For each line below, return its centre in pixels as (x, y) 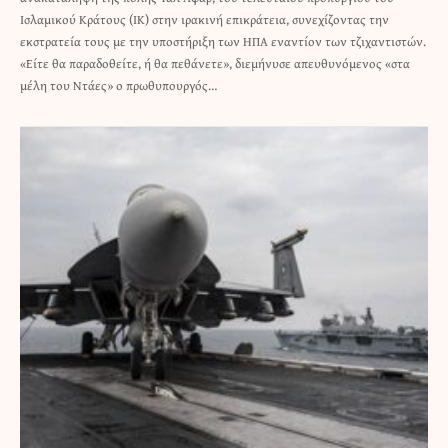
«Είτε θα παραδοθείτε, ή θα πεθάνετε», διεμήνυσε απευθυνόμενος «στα (215, 64)
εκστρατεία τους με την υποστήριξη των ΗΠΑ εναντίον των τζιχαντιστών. (223, 42)
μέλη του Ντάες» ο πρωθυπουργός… (118, 86)
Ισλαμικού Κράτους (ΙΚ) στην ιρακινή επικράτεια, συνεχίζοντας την (204, 20)
